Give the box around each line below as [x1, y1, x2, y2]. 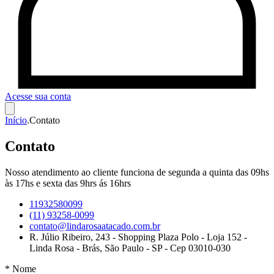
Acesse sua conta [5, 91, 71, 102]
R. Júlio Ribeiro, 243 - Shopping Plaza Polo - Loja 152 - [29, 231, 247, 242]
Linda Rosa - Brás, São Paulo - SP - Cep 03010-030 [29, 242, 231, 253]
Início [5, 115, 27, 125]
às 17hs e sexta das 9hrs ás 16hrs [5, 177, 131, 188]
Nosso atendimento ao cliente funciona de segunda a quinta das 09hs [5, 166, 269, 177]
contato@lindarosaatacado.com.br [29, 220, 160, 231]
